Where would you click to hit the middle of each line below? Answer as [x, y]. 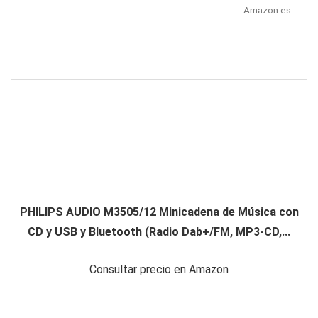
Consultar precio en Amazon [159, 270]
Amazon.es [267, 10]
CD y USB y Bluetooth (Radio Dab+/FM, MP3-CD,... [159, 232]
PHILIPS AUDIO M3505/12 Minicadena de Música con [159, 212]
